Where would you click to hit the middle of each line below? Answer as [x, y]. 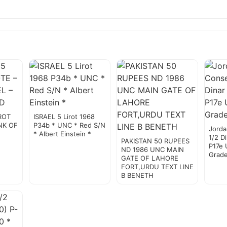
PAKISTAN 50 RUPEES [155, 141]
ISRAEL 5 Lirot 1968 [64, 117]
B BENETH [137, 176]
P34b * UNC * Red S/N [69, 125]
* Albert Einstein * [62, 134]
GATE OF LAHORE [149, 158]
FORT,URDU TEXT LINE [157, 167]
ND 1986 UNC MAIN [152, 150]
